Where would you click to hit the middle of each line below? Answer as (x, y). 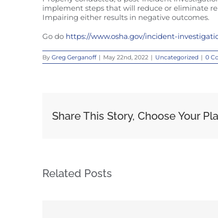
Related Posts (77, 173)
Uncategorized (177, 57)
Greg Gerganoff (74, 57)
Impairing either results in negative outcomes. (126, 17)
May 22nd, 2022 (126, 57)
